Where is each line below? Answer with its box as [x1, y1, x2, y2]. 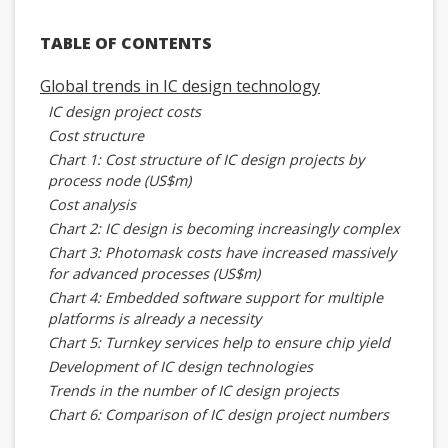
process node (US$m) [48, 171, 191, 190]
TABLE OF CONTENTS [40, 32, 212, 54]
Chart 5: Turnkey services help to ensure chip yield [48, 333, 390, 352]
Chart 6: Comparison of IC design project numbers [48, 405, 389, 424]
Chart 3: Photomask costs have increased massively [48, 243, 396, 262]
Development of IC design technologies [48, 357, 313, 376]
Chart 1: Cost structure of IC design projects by [48, 150, 364, 169]
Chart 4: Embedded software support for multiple [48, 288, 383, 307]
